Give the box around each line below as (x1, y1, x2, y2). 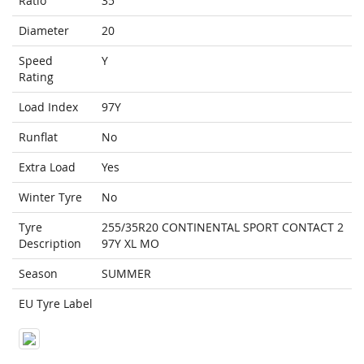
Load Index (19, 99, 78, 115)
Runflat (19, 129, 58, 145)
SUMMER (102, 266, 151, 282)
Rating (19, 69, 54, 85)
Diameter (19, 23, 69, 39)
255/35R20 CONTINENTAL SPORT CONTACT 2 (102, 219, 344, 236)
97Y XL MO (102, 236, 159, 252)
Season (19, 266, 58, 282)
